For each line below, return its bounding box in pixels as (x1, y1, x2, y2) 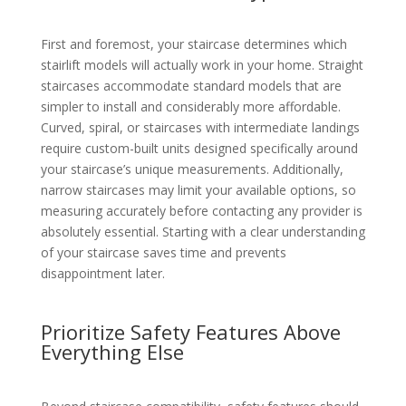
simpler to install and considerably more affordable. (40, 98, 341, 116)
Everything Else (40, 338, 184, 366)
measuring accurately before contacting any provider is (40, 202, 362, 220)
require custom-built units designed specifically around (40, 140, 358, 158)
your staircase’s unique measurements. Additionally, (40, 160, 343, 179)
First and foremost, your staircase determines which (40, 35, 347, 53)
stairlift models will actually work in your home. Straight (40, 56, 363, 74)
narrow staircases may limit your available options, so (40, 181, 356, 199)
